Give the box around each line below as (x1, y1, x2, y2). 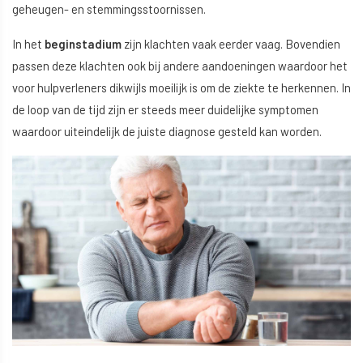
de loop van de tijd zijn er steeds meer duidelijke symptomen (12, 101, 318, 117)
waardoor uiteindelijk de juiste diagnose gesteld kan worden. (12, 123, 322, 139)
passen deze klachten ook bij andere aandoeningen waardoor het (12, 58, 348, 73)
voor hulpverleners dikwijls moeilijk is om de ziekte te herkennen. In (12, 79, 351, 95)
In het (12, 36, 45, 51)
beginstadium (45, 36, 124, 51)
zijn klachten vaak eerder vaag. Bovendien (124, 36, 340, 51)
